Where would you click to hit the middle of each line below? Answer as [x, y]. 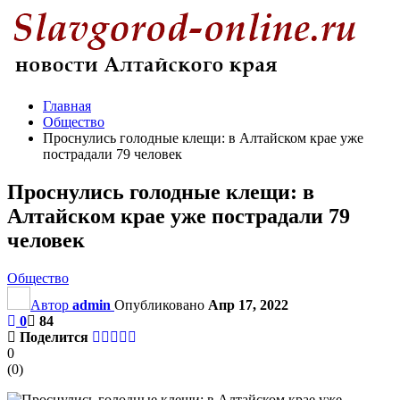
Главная [67, 106]
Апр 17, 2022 [248, 304]
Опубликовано [161, 304]
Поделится [54, 337]
